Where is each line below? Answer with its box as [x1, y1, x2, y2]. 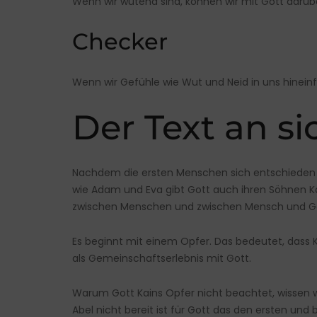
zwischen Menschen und [72, 200, 197, 214]
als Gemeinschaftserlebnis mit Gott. [72, 251, 251, 266]
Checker [72, 28, 168, 56]
